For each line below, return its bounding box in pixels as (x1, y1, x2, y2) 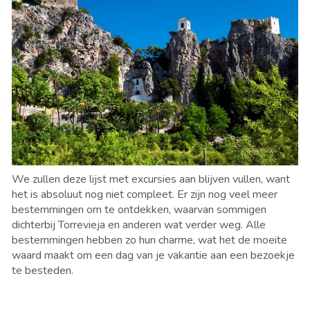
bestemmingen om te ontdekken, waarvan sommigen (12, 202, 266, 218)
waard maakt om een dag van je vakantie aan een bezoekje (12, 248, 295, 264)
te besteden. (12, 263, 76, 279)
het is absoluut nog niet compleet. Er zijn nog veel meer (12, 187, 277, 203)
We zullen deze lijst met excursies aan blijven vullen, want (12, 172, 290, 188)
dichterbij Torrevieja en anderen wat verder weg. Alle (12, 217, 266, 233)
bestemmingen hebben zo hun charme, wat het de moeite (12, 232, 287, 248)
